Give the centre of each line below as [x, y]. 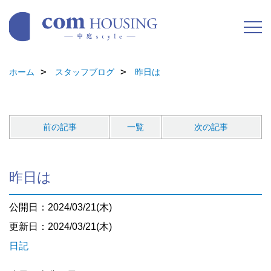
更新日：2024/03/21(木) [60, 226]
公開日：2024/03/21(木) [60, 207]
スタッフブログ [85, 72]
